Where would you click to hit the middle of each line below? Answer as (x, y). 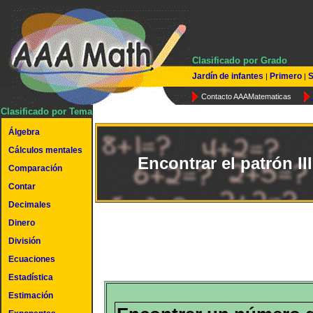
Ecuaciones (32, 259)
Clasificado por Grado (240, 60)
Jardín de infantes (229, 76)
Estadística (31, 277)
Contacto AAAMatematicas (246, 96)
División (24, 241)
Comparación (35, 168)
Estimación (31, 296)
